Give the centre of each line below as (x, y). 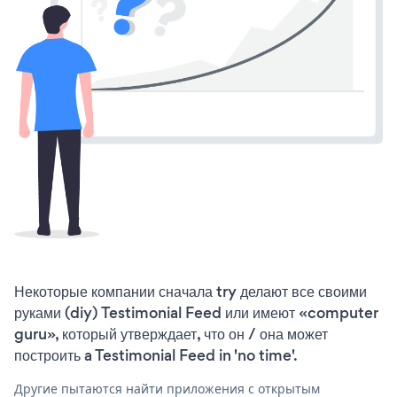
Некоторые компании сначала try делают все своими (191, 291)
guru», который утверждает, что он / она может (171, 334)
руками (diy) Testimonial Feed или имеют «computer (196, 312)
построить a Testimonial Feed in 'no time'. (156, 355)
